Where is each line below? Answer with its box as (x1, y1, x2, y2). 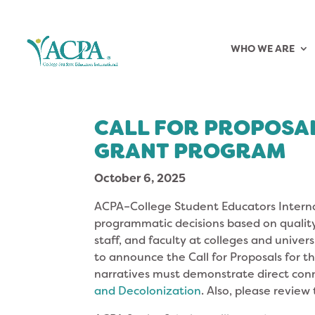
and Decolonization (94, 283, 202, 298)
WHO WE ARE (231, 42, 295, 55)
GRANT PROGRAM (94, 136, 286, 165)
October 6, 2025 (94, 170, 186, 186)
